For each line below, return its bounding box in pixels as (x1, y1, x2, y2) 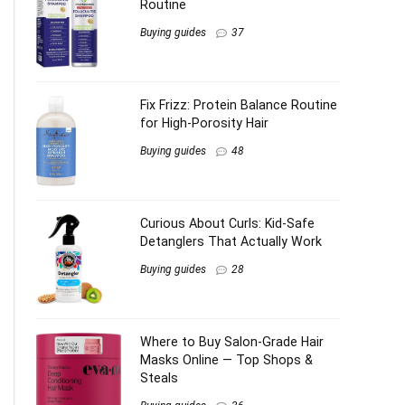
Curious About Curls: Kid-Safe (140, 216, 315, 231)
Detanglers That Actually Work (140, 234, 322, 249)
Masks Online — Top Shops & (140, 353, 313, 367)
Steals (140, 371, 178, 385)
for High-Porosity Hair (140, 116, 268, 130)
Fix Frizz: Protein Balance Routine (140, 98, 337, 112)
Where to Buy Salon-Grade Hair (140, 334, 324, 349)
